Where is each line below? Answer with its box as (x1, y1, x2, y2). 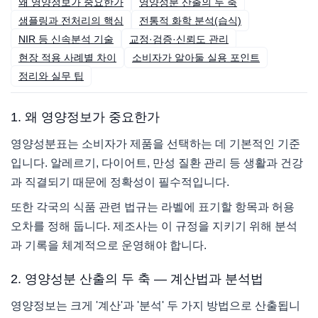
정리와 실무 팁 (18, 70, 84, 82)
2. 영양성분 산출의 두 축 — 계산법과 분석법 (11, 271, 263, 287)
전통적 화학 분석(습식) (139, 15, 241, 27)
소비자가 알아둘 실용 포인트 (132, 52, 260, 64)
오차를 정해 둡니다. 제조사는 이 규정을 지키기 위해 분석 (11, 220, 297, 233)
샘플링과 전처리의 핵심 (18, 15, 124, 27)
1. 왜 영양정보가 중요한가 (11, 109, 160, 125)
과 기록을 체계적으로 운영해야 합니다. (11, 239, 207, 252)
